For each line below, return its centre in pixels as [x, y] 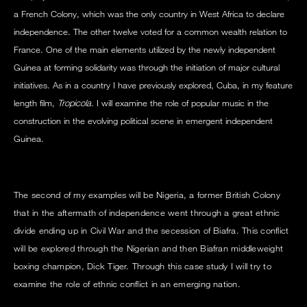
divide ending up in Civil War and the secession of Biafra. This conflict [151, 231]
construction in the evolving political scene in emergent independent [143, 121]
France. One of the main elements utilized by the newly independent [145, 50]
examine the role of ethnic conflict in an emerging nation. [127, 284]
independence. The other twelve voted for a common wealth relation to [150, 32]
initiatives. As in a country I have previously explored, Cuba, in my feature [153, 85]
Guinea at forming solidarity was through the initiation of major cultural [147, 67]
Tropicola [74, 103]
